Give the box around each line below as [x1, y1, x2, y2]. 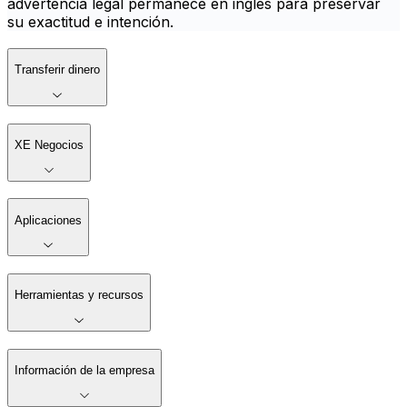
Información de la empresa [15, 363, 154, 378]
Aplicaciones [15, 213, 82, 227]
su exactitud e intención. [7, 13, 174, 32]
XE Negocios [15, 138, 84, 153]
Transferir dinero [15, 63, 100, 77]
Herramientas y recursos [15, 288, 144, 303]
